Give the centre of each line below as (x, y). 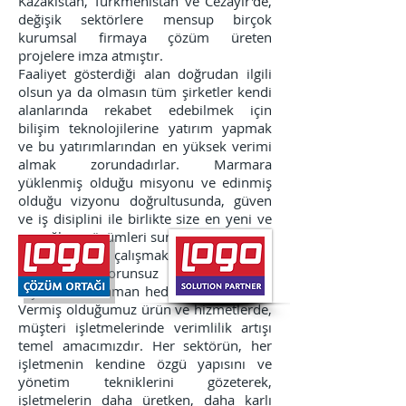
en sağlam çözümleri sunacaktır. (118, 237)
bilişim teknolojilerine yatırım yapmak (145, 128)
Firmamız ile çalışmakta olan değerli (145, 255)
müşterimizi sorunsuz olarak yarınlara (145, 273)
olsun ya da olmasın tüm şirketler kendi (145, 92)
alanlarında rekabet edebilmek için (145, 110)
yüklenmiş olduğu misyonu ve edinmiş (145, 182)
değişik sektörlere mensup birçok (145, 19)
